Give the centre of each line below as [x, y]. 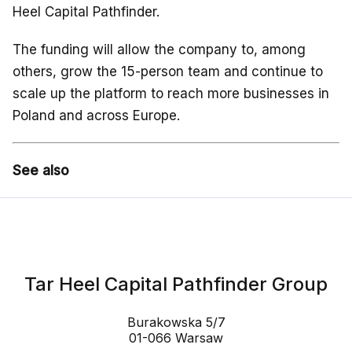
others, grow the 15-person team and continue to [168, 71]
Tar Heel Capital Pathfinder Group [176, 284]
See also [41, 170]
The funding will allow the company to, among [159, 49]
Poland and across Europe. [96, 115]
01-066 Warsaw [176, 337]
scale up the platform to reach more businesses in [171, 93]
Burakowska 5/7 [176, 322]
